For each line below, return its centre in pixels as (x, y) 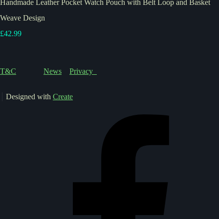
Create (63, 97)
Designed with (29, 97)
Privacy (83, 71)
